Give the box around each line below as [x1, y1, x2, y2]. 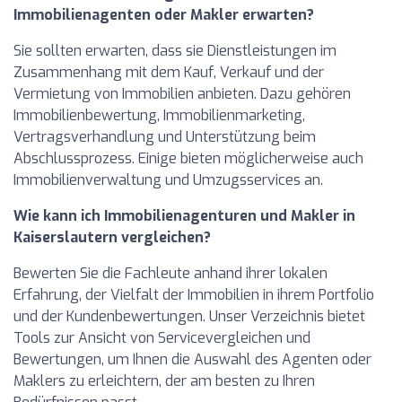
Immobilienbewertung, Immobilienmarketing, [13, 105, 305, 125]
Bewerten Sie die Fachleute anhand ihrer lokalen [13, 263, 328, 283]
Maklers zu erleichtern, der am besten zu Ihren [13, 371, 315, 390]
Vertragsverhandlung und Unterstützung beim [13, 127, 316, 146]
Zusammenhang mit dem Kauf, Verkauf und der [13, 62, 324, 82]
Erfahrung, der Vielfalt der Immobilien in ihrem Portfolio [13, 284, 374, 304]
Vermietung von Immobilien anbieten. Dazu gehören [13, 83, 351, 103]
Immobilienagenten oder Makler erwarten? [13, 4, 314, 24]
